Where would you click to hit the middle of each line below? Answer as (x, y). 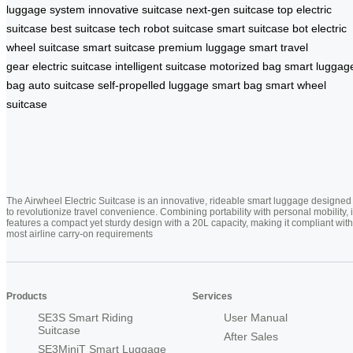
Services (212, 296)
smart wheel (296, 85)
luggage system (46, 9)
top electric (305, 9)
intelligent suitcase (161, 66)
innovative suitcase (136, 9)
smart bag (237, 85)
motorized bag (245, 66)
